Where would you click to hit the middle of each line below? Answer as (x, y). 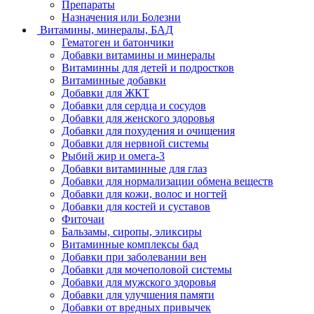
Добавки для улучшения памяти (138, 294)
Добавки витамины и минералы (138, 55)
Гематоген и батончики (118, 42)
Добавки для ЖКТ (105, 93)
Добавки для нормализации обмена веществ (168, 181)
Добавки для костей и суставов (136, 206)
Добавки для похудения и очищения (148, 130)
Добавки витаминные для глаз (134, 168)
